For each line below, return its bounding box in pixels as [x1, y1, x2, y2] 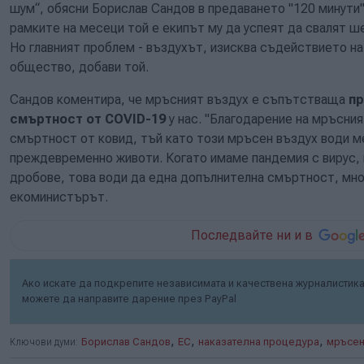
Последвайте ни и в [191, 227, 314, 243]
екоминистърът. [10, 188, 108, 205]
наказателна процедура [198, 335, 319, 348]
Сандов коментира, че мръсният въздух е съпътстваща [10, 91, 349, 107]
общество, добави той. [10, 58, 152, 75]
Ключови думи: [10, 335, 78, 348]
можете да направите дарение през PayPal [22, 292, 236, 305]
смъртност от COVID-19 [10, 110, 169, 127]
